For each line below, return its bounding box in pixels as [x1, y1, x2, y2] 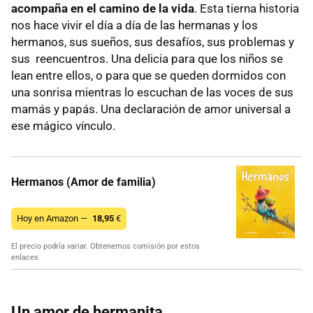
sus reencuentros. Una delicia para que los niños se [11, 52, 283, 66]
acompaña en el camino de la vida [11, 1, 194, 16]
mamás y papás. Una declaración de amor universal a [11, 102, 291, 117]
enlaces [11, 253, 38, 263]
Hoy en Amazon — [17, 213, 89, 224]
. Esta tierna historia [194, 1, 299, 16]
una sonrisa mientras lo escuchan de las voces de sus [11, 85, 293, 100]
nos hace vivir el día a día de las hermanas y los [11, 18, 258, 33]
